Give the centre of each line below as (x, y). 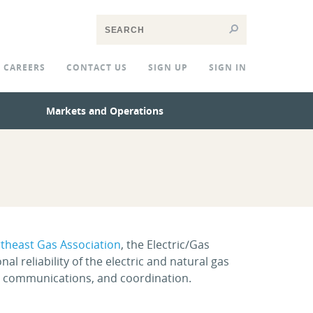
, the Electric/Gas (166, 244)
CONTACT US (96, 67)
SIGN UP (168, 67)
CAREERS (24, 67)
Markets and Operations (105, 111)
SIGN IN (227, 67)
